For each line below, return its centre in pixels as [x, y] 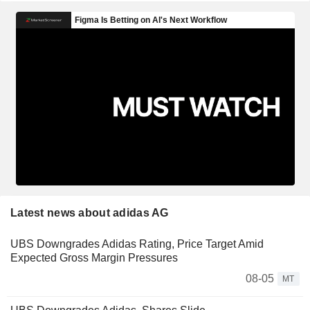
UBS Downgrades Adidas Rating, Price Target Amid [137, 244]
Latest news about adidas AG [90, 212]
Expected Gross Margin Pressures [94, 257]
